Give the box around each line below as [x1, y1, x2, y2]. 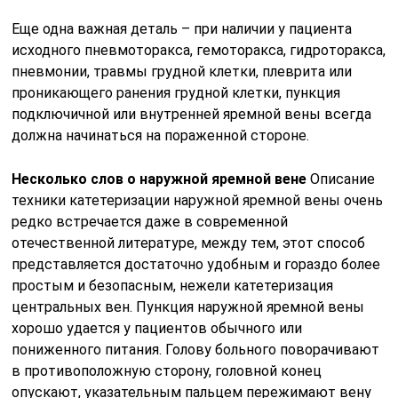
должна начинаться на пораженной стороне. [12, 126, 310, 144]
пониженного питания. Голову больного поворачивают [12, 340, 380, 358]
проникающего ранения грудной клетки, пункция [12, 84, 341, 101]
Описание [306, 170, 376, 187]
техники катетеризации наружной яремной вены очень [12, 191, 384, 209]
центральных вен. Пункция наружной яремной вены [12, 298, 365, 315]
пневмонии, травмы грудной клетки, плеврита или [12, 62, 353, 80]
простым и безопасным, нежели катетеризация [12, 276, 334, 294]
